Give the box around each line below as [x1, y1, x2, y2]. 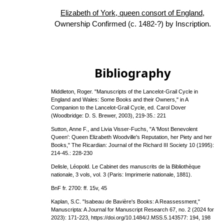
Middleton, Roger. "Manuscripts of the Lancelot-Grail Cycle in [51, 88, 198, 94]
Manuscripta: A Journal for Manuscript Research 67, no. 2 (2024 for [51, 206, 214, 212]
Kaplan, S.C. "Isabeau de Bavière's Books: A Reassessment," [51, 198, 200, 204]
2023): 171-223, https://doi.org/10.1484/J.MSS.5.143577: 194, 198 [51, 214, 211, 220]
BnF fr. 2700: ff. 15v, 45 [51, 185, 107, 191]
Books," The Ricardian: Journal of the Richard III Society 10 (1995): [51, 142, 214, 148]
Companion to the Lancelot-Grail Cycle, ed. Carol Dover [51, 104, 186, 110]
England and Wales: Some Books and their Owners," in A [51, 96, 188, 102]
